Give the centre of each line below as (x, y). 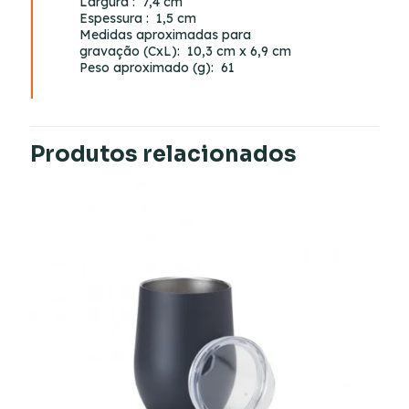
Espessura (111, 18)
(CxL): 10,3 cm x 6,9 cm (216, 51)
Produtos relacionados (163, 154)
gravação (110, 51)
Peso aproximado (135, 67)
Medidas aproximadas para (166, 34)
